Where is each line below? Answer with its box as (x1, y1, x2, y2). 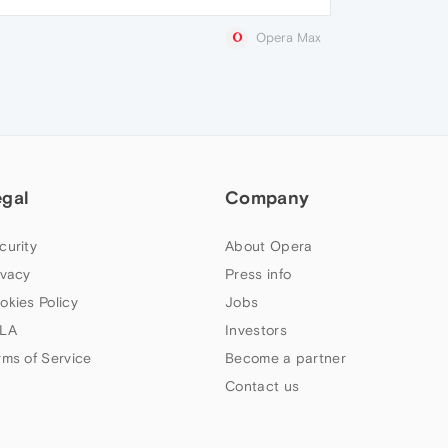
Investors (225, 322, 287, 339)
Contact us (225, 378, 300, 395)
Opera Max (256, 30, 321, 45)
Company (225, 187, 310, 209)
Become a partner (225, 350, 346, 367)
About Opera (225, 238, 313, 255)
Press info (225, 266, 292, 283)
